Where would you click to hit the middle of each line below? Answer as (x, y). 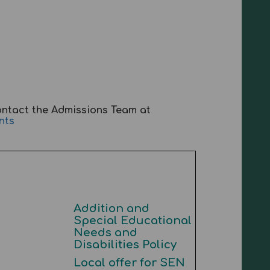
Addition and (111, 209)
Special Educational (132, 221)
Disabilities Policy (125, 245)
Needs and (105, 233)
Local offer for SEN (129, 263)
